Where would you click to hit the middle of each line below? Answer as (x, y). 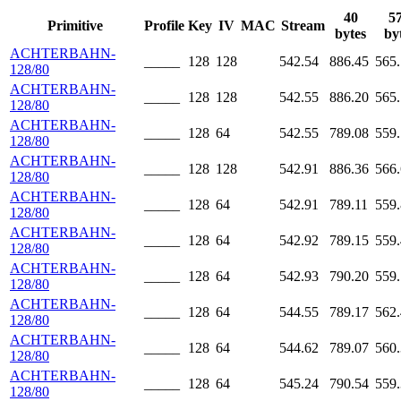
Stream (303, 26)
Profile (164, 26)
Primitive (75, 26)
